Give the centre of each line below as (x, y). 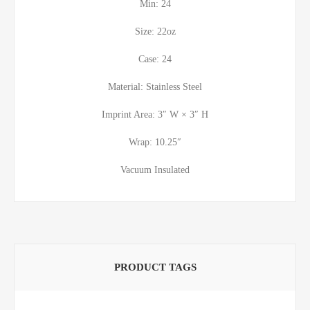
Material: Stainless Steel (155, 86)
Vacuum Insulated (155, 170)
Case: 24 (155, 59)
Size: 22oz (155, 31)
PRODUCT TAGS (155, 267)
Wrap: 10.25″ (155, 142)
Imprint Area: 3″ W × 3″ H (155, 114)
